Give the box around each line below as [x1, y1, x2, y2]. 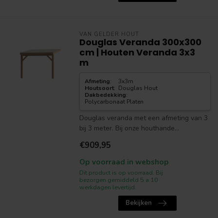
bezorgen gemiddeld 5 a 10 [79, 176, 158, 184]
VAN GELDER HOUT [79, 31, 139, 38]
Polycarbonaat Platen [84, 98, 144, 106]
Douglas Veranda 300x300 [79, 36, 201, 48]
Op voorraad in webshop [79, 157, 169, 167]
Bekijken [125, 199, 152, 207]
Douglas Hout [118, 84, 158, 92]
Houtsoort [84, 84, 114, 92]
